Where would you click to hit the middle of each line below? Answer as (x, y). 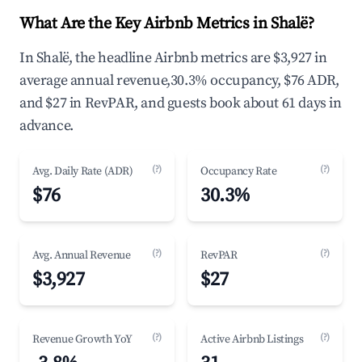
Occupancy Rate (239, 171)
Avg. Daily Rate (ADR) (83, 171)
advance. (46, 126)
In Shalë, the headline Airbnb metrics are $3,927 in (173, 58)
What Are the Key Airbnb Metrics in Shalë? (167, 24)
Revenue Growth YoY (82, 339)
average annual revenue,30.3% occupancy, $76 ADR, (179, 80)
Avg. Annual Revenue (82, 255)
